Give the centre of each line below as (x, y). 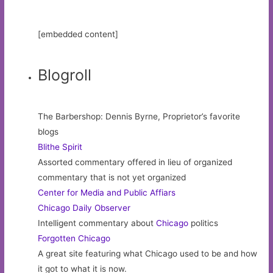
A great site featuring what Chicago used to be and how (148, 254)
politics (204, 223)
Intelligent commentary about (97, 223)
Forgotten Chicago (74, 239)
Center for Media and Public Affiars (107, 193)
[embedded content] (78, 34)
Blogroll (65, 75)
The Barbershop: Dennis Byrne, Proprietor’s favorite (139, 117)
